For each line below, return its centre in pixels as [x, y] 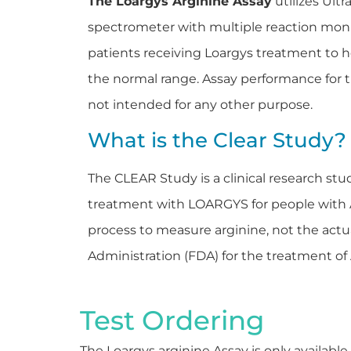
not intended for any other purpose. [200, 104]
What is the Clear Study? [217, 141]
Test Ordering [172, 320]
